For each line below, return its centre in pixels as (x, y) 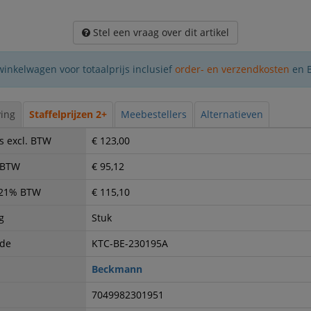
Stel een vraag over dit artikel (159, 33)
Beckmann (117, 269)
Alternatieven (232, 115)
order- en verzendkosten (233, 69)
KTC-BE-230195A (129, 244)
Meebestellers (153, 115)
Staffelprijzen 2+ (68, 115)
